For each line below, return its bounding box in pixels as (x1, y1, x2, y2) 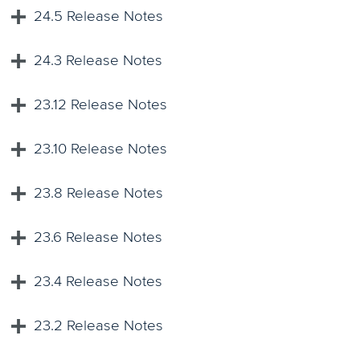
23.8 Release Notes (34, 184, 164, 203)
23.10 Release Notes (34, 140, 168, 159)
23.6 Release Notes (34, 228, 163, 247)
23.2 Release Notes (34, 317, 164, 336)
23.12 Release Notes (34, 96, 168, 115)
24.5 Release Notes (34, 7, 164, 27)
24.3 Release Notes (34, 51, 163, 71)
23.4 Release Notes (34, 272, 163, 292)
